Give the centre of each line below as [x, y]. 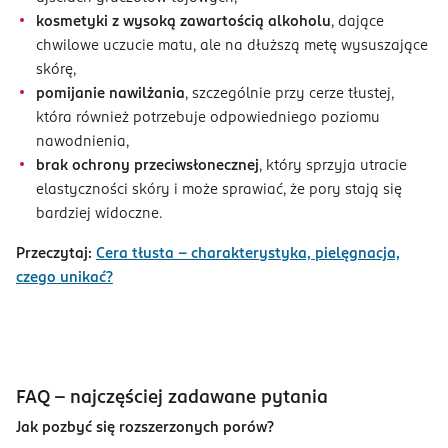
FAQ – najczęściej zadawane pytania [174, 398]
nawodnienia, [84, 142]
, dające [357, 22]
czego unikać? [64, 278]
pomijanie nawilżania [110, 94]
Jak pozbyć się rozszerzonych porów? [147, 428]
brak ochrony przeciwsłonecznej [147, 166]
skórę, [58, 70]
